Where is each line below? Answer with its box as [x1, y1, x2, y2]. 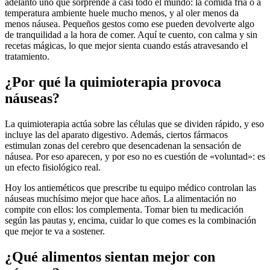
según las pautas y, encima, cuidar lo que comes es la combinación [5, 215, 256, 226]
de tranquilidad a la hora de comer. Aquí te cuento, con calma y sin [5, 30, 257, 40]
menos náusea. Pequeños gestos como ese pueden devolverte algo [5, 19, 254, 30]
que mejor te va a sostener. [5, 226, 105, 237]
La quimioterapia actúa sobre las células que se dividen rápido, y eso [5, 119, 264, 130]
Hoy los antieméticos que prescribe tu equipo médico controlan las [5, 183, 256, 193]
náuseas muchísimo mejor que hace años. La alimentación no [5, 193, 236, 204]
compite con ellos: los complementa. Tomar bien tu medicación [5, 204, 243, 215]
